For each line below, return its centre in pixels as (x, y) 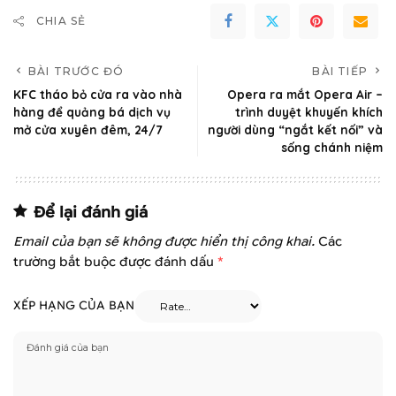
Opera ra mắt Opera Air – (305, 95)
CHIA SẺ (61, 21)
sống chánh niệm (332, 148)
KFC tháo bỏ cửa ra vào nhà (98, 95)
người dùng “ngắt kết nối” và (295, 130)
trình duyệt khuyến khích (309, 112)
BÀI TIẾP (340, 72)
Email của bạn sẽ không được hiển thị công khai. (164, 242)
